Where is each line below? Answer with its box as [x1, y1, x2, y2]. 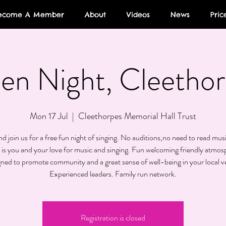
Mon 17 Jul [30, 109, 68, 123]
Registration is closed [81, 212, 145, 224]
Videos [126, 10, 150, 19]
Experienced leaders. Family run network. [49, 168, 177, 180]
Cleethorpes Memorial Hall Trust [78, 109, 196, 123]
